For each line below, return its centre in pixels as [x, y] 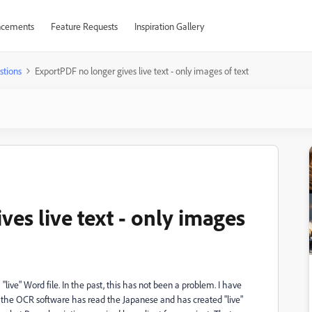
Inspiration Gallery [169, 26]
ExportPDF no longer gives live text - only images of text [142, 71]
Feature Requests [84, 26]
